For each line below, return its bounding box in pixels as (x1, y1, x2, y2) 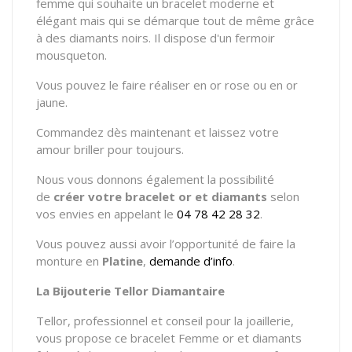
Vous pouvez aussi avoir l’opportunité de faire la (36, 235, 295, 251)
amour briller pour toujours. (36, 141, 184, 157)
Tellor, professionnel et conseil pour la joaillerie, (36, 312, 294, 328)
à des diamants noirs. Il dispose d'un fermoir (36, 29, 275, 46)
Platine (102, 252, 143, 269)
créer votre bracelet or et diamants (53, 188, 267, 204)
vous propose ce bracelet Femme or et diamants (36, 329, 302, 346)
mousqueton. (36, 46, 107, 63)
